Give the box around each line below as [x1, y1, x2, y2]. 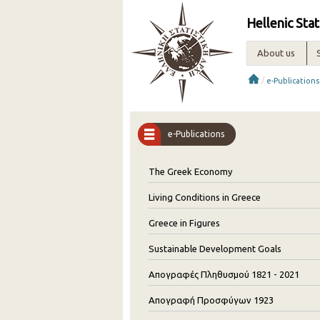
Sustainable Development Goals [149, 244, 281, 254]
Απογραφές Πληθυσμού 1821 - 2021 [149, 269, 299, 279]
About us [256, 48, 295, 58]
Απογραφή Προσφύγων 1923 [149, 295, 274, 305]
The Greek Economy [149, 166, 232, 176]
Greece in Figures [149, 218, 220, 228]
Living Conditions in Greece [149, 192, 261, 202]
